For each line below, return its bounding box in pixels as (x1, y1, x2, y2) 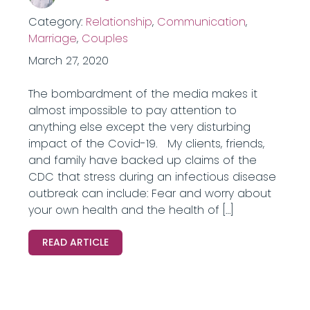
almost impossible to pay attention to (28, 102, 237, 118)
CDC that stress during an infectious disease (28, 169, 276, 185)
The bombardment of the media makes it (28, 86, 257, 102)
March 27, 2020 (28, 53, 109, 69)
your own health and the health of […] (28, 202, 234, 218)
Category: (28, 14, 86, 30)
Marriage (28, 30, 77, 46)
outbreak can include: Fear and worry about (28, 185, 271, 201)
